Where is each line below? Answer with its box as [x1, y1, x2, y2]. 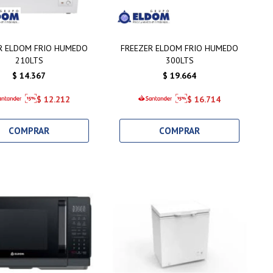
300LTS [165, 54, 194, 66]
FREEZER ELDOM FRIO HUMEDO [121, 42, 239, 54]
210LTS [15, 54, 43, 66]
